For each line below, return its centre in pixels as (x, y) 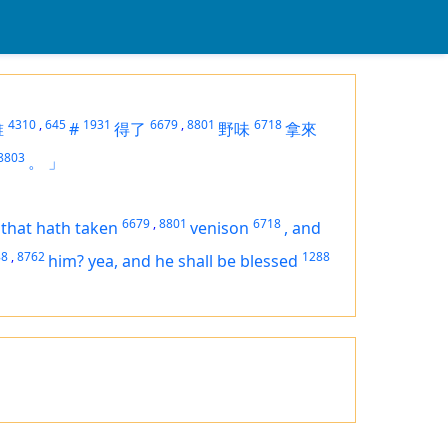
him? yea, (85, 261)
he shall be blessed (226, 261)
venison (219, 228)
